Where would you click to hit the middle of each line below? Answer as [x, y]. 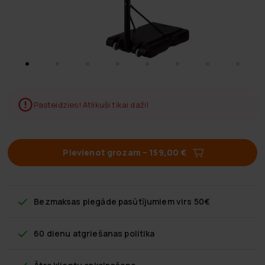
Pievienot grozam [102, 152]
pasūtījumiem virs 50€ [163, 201]
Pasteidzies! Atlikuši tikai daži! [91, 104]
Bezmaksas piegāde [75, 201]
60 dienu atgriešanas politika [94, 233]
